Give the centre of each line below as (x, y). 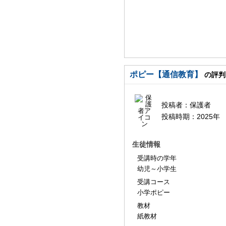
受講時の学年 (157, 158)
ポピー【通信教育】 (166, 74)
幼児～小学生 (157, 169)
